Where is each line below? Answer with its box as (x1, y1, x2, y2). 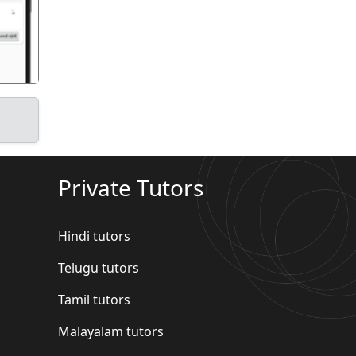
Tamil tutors (58, 291, 130, 309)
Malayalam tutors (58, 323, 164, 341)
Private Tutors (58, 172, 203, 203)
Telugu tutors (58, 259, 139, 277)
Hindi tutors (58, 227, 130, 246)
